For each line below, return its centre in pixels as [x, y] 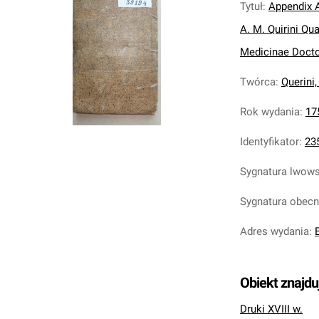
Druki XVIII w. [271, 309]
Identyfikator [270, 142]
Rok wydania [270, 112]
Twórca [258, 82]
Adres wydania [274, 231]
